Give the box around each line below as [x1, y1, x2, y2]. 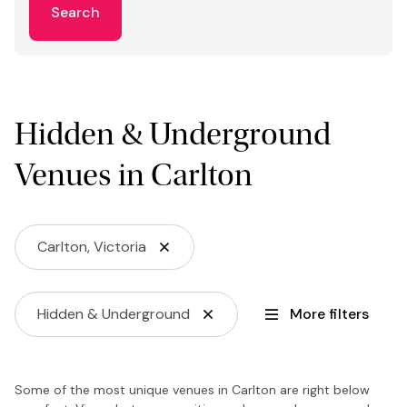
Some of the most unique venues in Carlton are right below [15, 381, 370, 398]
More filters [290, 303, 369, 323]
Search [51, 3, 100, 23]
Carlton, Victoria [37, 236, 146, 256]
